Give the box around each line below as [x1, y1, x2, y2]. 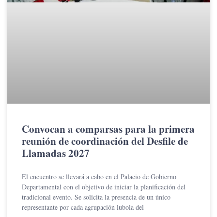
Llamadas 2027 [22, 146, 90, 161]
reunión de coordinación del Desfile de [22, 134, 188, 149]
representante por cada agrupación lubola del [22, 202, 144, 212]
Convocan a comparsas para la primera [22, 122, 195, 137]
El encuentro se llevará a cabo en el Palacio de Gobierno [22, 172, 176, 182]
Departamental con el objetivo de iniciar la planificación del [22, 182, 186, 192]
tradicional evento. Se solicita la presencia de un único [22, 192, 170, 202]
